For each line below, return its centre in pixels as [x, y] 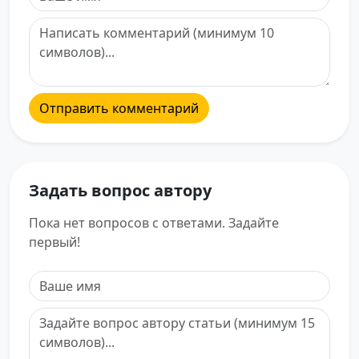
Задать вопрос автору [120, 191]
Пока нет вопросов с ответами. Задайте [154, 223]
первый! [54, 242]
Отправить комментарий [119, 109]
